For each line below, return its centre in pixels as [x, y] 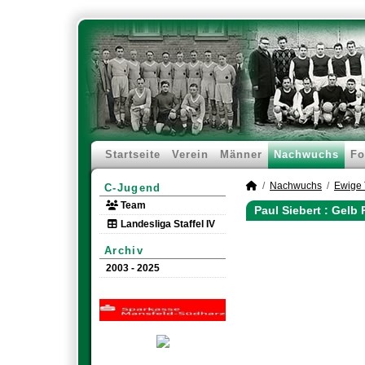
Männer [241, 154]
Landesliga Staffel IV [167, 224]
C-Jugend [133, 188]
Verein [190, 154]
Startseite [133, 154]
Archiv [124, 251]
